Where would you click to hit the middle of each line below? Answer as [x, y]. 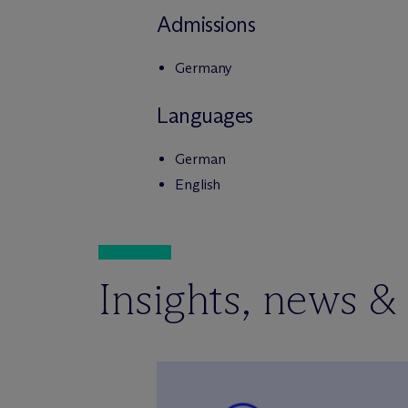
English [198, 184]
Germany [204, 68]
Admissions [206, 24]
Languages [205, 115]
